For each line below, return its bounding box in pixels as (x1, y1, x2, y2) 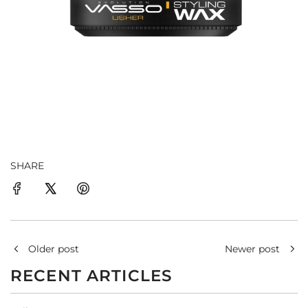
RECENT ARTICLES (10, 265, 173, 285)
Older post (28, 242, 79, 255)
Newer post (225, 242, 280, 255)
